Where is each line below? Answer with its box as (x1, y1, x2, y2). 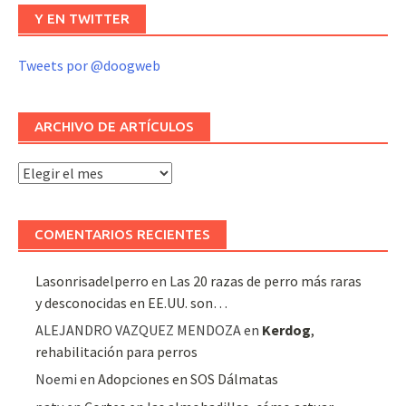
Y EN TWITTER (34, 10, 130, 26)
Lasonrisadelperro (35, 271, 150, 290)
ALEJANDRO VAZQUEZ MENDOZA (35, 321, 242, 340)
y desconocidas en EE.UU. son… (35, 293, 228, 312)
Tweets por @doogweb (18, 55, 160, 74)
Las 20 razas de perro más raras (169, 271, 362, 290)
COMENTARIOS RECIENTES (34, 226, 210, 242)
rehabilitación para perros (35, 343, 198, 362)
